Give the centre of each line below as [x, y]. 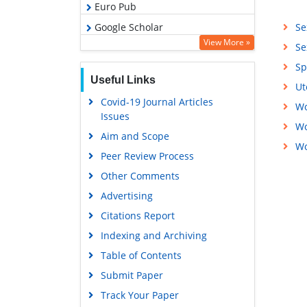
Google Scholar [127, 27]
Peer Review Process [147, 156]
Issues [115, 116]
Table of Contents [141, 255]
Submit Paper [132, 275]
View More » [227, 42]
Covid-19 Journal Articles [157, 101]
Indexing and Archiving [153, 235]
